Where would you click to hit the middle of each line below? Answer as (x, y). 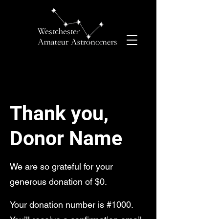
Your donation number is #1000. (71, 205)
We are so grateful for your (61, 166)
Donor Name (66, 138)
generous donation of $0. (58, 182)
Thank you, (59, 113)
